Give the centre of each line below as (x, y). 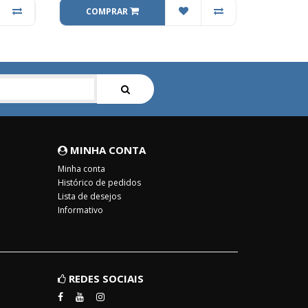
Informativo (80, 210)
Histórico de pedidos (99, 183)
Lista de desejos (89, 196)
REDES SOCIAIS (104, 278)
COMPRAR (108, 11)
